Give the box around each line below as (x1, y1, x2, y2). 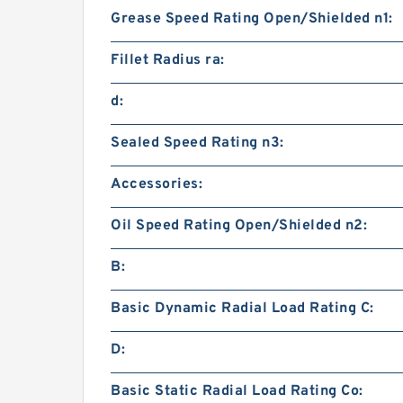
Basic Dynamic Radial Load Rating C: (111, 300, 374, 318)
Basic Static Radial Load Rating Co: (111, 382, 363, 400)
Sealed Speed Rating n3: (111, 134, 284, 152)
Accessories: (111, 175, 202, 193)
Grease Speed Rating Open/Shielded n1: (111, 10, 393, 28)
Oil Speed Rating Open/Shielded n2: (111, 217, 367, 235)
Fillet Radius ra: (111, 51, 225, 69)
